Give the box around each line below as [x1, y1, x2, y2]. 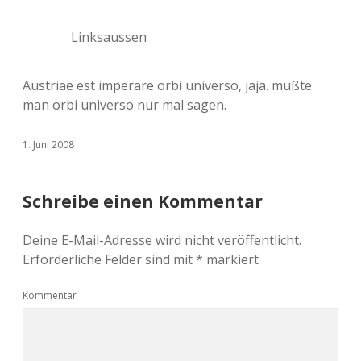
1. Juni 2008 [23, 138, 74, 151]
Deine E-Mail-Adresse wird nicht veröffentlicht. [23, 231, 301, 249]
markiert [203, 251, 259, 268]
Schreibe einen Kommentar [23, 190, 263, 213]
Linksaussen [71, 28, 147, 46]
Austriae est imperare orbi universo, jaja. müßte [23, 77, 312, 94]
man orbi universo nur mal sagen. [23, 96, 226, 114]
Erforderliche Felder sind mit [23, 251, 196, 268]
